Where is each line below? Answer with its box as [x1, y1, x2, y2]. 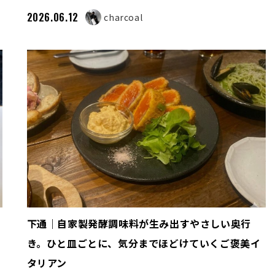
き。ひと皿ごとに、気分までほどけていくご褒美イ [26, 236, 261, 250]
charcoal [104, 10, 143, 23]
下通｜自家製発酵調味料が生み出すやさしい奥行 [26, 216, 251, 231]
